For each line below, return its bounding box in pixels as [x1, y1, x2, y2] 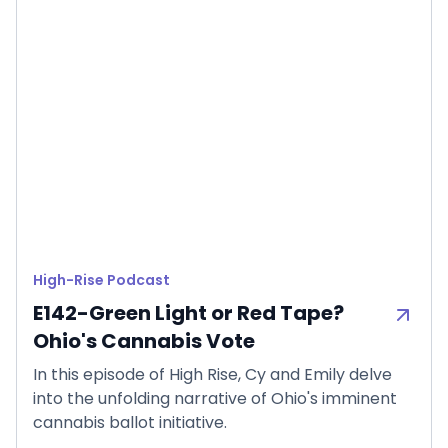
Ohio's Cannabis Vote [33, 327, 255, 356]
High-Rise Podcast [33, 270, 170, 291]
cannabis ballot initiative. [33, 411, 227, 435]
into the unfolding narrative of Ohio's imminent [33, 387, 397, 411]
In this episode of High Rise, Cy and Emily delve [33, 363, 392, 387]
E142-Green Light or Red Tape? [33, 299, 344, 328]
